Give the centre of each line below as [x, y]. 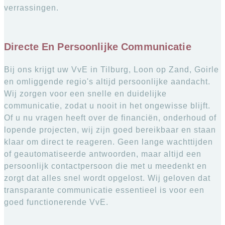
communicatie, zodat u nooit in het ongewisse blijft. [107, 105]
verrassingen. [31, 8]
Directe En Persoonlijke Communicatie [98, 46]
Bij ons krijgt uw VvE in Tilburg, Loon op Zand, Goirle [111, 69]
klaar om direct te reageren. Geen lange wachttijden [108, 142]
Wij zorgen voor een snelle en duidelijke [85, 93]
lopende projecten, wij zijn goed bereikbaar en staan [110, 130]
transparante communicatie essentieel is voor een [104, 190]
